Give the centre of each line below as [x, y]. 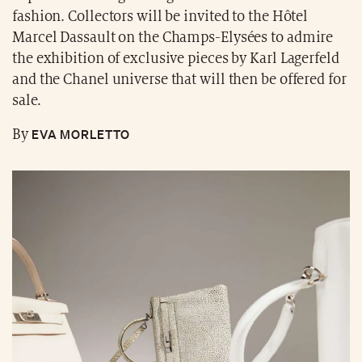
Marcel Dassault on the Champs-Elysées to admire [173, 37]
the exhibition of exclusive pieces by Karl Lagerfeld [176, 58]
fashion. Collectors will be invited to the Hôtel [160, 16]
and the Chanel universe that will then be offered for [179, 79]
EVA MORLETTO [79, 134]
